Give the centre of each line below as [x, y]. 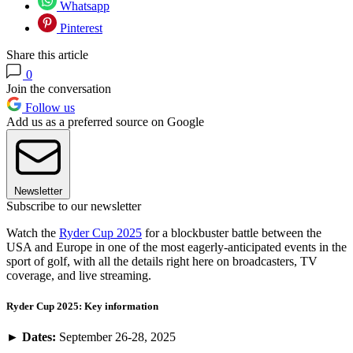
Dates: [41, 337]
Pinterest [80, 28]
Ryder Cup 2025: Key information [82, 307]
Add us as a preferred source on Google [105, 122]
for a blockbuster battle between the [232, 233]
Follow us [48, 108]
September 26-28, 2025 [117, 337]
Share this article [47, 55]
